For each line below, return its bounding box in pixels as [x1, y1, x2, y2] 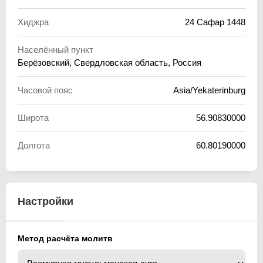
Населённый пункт [18, 44, 93, 55]
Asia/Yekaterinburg [173, 85, 245, 95]
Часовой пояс [18, 85, 73, 95]
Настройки [18, 195, 73, 207]
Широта [18, 112, 49, 123]
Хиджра [18, 16, 49, 27]
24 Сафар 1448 [185, 16, 245, 27]
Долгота [18, 140, 50, 150]
